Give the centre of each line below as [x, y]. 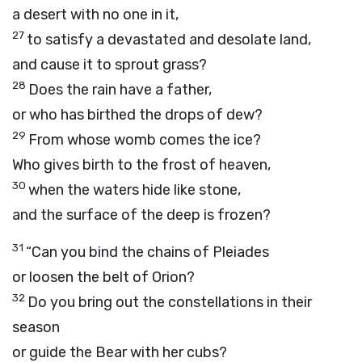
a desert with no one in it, [95, 15]
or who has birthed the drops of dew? [137, 115]
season [36, 327]
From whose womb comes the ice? [145, 140]
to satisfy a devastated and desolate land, [169, 40]
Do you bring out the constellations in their [170, 302]
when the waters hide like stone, [135, 190]
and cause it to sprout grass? [109, 65]
